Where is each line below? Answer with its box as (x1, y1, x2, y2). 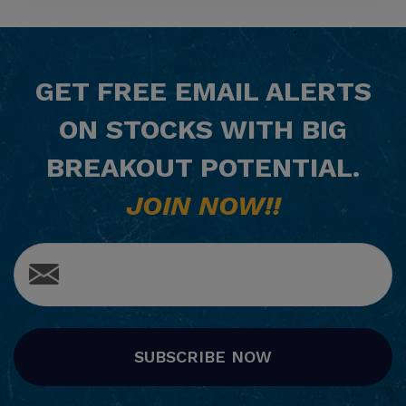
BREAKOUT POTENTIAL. (46, 150, 360, 183)
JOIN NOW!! (125, 188, 281, 221)
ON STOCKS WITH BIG (59, 112, 347, 145)
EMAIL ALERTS (166, 74, 372, 107)
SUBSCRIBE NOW (134, 346, 272, 366)
